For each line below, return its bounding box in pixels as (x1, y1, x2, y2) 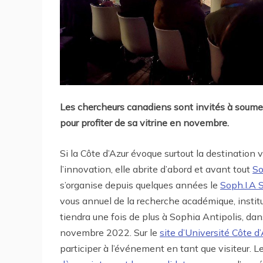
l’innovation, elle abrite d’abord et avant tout (60, 163, 252, 176)
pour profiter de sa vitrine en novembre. (60, 117, 229, 129)
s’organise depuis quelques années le (60, 179, 220, 191)
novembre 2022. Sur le (60, 227, 160, 239)
